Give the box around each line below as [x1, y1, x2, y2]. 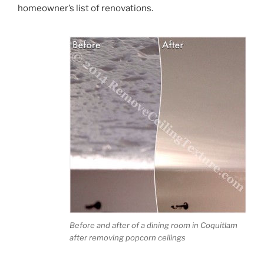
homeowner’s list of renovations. [18, 3, 153, 14]
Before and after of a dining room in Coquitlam [70, 220, 237, 230]
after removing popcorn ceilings [70, 233, 186, 243]
